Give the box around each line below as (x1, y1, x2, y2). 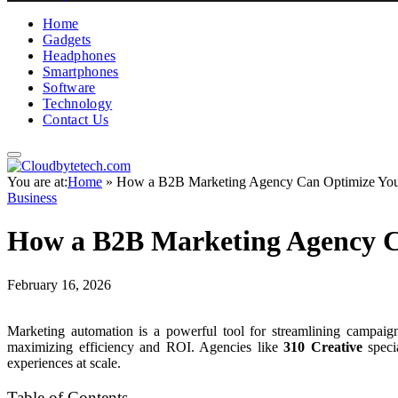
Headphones (43, 48, 116, 63)
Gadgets (43, 32, 92, 47)
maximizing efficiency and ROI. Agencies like (7, 338, 284, 354)
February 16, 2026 (7, 276, 111, 292)
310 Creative (283, 338, 362, 354)
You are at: (7, 174, 68, 189)
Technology (43, 96, 113, 111)
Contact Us (43, 112, 109, 127)
